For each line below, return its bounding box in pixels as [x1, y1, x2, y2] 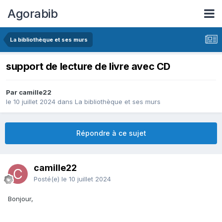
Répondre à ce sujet [76, 129, 146, 138]
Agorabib [7, 6, 57, 21]
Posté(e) [34, 175, 61, 183]
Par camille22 [6, 88, 52, 97]
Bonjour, [8, 195, 35, 203]
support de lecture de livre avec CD [6, 60, 170, 73]
